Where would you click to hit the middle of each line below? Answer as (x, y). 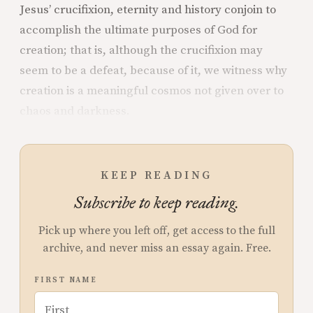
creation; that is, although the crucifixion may (141, 50)
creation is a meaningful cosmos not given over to (152, 90)
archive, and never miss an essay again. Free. (156, 248)
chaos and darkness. (86, 111)
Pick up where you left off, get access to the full (156, 230)
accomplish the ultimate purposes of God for (138, 30)
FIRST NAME (66, 280)
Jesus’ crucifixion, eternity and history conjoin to (148, 9)
